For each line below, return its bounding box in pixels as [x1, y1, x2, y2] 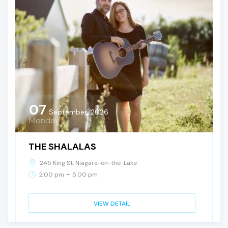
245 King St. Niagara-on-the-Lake [40, 158, 137, 167]
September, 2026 [49, 107, 108, 117]
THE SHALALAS [28, 140, 96, 153]
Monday [29, 115, 60, 126]
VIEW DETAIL [94, 199, 130, 208]
